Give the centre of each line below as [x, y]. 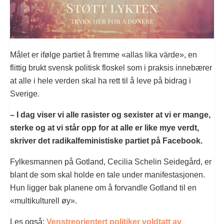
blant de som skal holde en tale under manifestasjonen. [107, 174]
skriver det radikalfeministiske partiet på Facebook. [106, 140]
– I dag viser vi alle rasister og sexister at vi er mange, [110, 114]
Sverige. [25, 93]
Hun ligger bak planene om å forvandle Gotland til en [103, 187]
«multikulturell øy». [43, 200]
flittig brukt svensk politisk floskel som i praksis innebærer [111, 67]
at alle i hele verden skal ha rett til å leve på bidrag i [100, 80]
